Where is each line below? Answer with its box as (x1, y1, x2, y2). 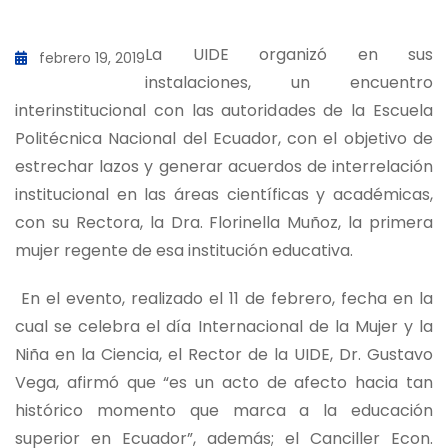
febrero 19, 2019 (39, 48, 145, 68)
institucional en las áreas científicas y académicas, (15, 183, 433, 206)
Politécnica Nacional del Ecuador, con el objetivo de (15, 127, 433, 150)
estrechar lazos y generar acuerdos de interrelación (15, 155, 433, 178)
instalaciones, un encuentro (145, 71, 433, 94)
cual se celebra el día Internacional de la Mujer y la (15, 315, 433, 338)
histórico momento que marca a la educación (15, 399, 433, 422)
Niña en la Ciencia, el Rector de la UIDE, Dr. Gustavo (15, 343, 433, 366)
